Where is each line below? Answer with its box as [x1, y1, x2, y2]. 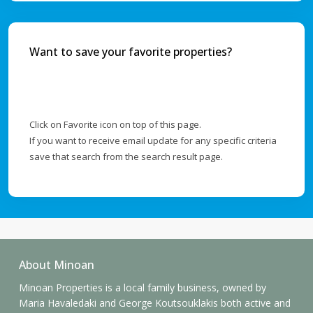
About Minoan [19, 257, 94, 273]
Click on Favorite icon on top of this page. [29, 118, 201, 131]
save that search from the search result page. [29, 150, 223, 163]
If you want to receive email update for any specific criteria [29, 134, 277, 147]
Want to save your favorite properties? [29, 44, 232, 60]
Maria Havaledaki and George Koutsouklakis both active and [19, 296, 291, 310]
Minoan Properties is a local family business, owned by [19, 281, 266, 295]
